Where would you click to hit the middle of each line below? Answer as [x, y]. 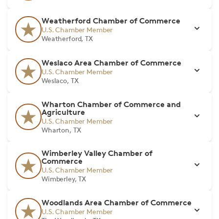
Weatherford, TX [67, 38]
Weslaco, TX [60, 80]
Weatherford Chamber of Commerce [111, 21]
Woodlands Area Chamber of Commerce [117, 202]
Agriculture [63, 112]
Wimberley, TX [64, 179]
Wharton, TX [61, 130]
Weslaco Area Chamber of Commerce [111, 63]
